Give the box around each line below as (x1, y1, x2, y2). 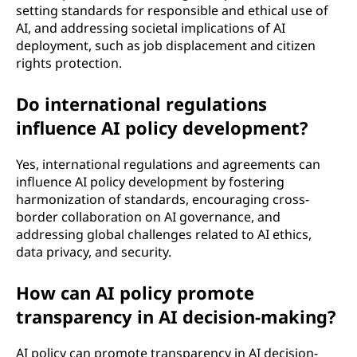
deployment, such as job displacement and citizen (16, 36, 316, 54)
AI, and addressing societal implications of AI (16, 18, 285, 37)
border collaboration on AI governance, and (16, 207, 280, 226)
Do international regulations (16, 91, 267, 116)
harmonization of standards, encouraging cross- (16, 190, 309, 208)
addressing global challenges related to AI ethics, (16, 225, 312, 243)
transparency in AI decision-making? (16, 304, 336, 328)
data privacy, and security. (16, 242, 171, 261)
